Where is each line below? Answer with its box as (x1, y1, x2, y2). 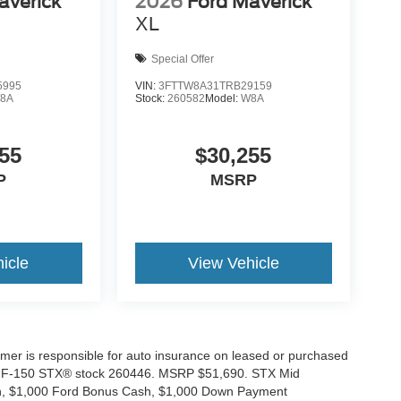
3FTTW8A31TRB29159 (158, 80, 272, 93)
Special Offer (150, 52, 214, 65)
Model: (204, 92, 241, 106)
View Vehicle (187, 254, 279, 273)
